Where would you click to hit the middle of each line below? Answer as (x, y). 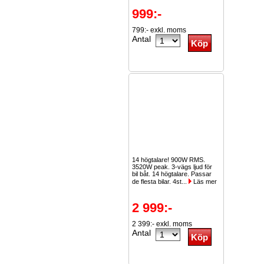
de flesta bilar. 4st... (160, 181)
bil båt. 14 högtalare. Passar (172, 174)
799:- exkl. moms (159, 30)
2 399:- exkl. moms (162, 224)
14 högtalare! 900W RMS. (169, 160)
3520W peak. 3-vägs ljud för (172, 167)
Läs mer (204, 181)
